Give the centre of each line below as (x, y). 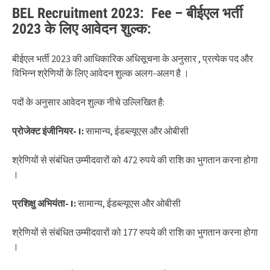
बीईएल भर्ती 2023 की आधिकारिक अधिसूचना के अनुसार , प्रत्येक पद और (133, 58)
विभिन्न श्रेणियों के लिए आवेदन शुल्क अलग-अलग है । (101, 73)
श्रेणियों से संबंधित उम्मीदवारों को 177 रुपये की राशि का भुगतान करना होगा (135, 232)
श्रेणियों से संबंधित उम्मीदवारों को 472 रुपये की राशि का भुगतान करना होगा (135, 159)
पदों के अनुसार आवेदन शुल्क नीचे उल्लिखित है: (88, 102)
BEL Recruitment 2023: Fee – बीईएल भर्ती (127, 13)
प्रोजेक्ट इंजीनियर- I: (49, 130)
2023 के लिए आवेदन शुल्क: (82, 29)
